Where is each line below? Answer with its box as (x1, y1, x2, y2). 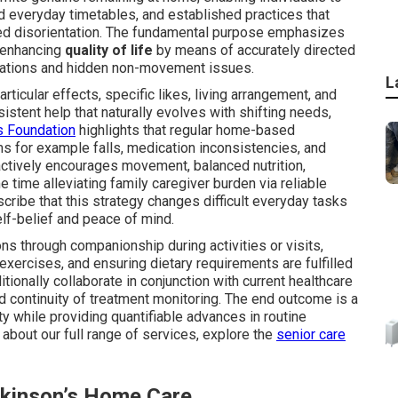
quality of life (65, 42, 153, 59)
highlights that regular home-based (76, 122, 295, 139)
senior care (276, 326, 346, 343)
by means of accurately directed (153, 42, 355, 59)
